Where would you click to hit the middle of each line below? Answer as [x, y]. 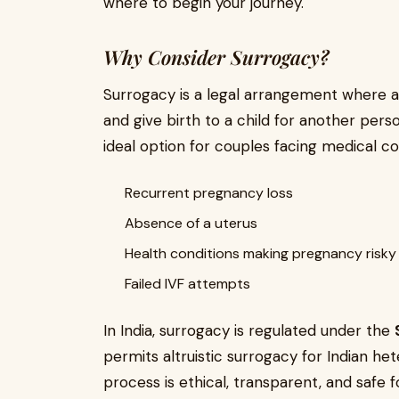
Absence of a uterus [191, 223]
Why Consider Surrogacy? [216, 57]
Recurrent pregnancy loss [209, 193]
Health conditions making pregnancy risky [261, 253]
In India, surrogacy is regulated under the [249, 330]
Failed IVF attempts [187, 284]
